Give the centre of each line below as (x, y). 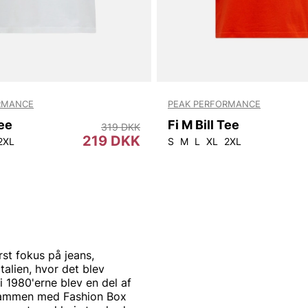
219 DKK (111, 141)
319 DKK (121, 126)
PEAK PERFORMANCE (214, 104)
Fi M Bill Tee (203, 124)
